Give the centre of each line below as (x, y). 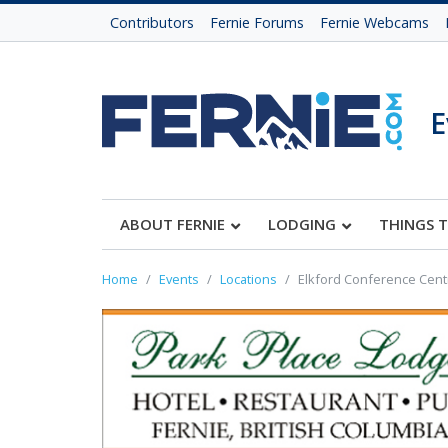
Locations (248, 279)
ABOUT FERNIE (172, 224)
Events (179, 279)
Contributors (152, 22)
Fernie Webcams (374, 22)
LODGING (302, 224)
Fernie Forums (257, 22)
